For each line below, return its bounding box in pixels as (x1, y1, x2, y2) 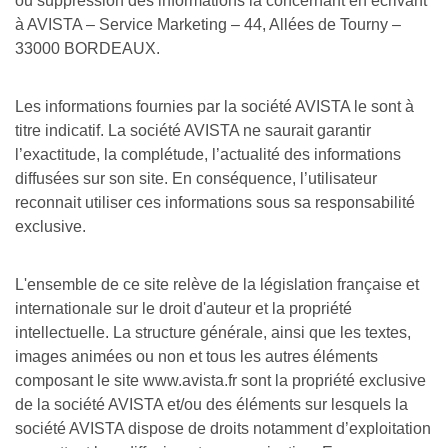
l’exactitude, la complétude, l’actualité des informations (15, 146, 401, 163)
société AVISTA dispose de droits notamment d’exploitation (15, 420, 431, 437)
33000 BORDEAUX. (15, 40, 164, 57)
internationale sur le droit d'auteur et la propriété (15, 300, 352, 317)
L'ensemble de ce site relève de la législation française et (15, 276, 419, 293)
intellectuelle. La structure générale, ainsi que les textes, (15, 324, 411, 341)
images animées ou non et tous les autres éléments (15, 348, 378, 365)
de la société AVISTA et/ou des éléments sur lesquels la (15, 396, 408, 413)
